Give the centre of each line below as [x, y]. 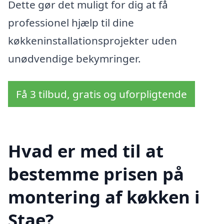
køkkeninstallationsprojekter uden [92, 40]
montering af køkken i [104, 197]
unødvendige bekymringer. [74, 58]
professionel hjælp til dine [71, 22]
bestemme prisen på [96, 174]
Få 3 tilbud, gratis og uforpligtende [101, 94]
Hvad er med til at [86, 151]
